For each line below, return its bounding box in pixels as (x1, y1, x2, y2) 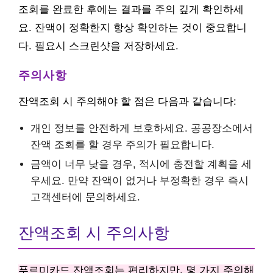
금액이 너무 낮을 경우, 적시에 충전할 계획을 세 (30, 158, 252, 170)
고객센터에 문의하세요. (30, 191, 140, 203)
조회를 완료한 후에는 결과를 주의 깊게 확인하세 (18, 4, 244, 15)
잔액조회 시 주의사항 (18, 224, 169, 241)
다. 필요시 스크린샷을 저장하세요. (18, 40, 179, 52)
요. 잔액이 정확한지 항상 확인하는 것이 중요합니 (18, 22, 247, 34)
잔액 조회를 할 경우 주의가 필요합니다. (30, 139, 214, 151)
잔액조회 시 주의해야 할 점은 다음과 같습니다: (18, 96, 236, 107)
